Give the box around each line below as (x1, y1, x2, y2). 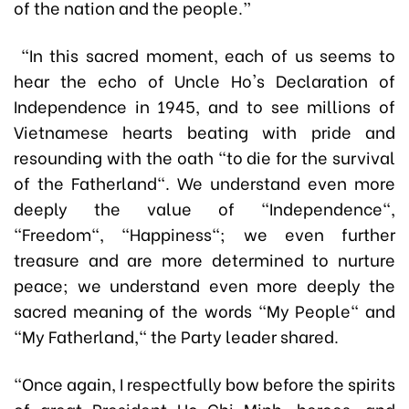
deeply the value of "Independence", (14, 195, 395, 221)
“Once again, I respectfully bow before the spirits (14, 371, 395, 396)
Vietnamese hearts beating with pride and (14, 119, 395, 144)
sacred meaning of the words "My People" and (14, 298, 395, 323)
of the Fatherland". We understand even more (14, 170, 395, 195)
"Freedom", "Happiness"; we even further (14, 221, 395, 246)
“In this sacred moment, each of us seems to (14, 42, 395, 68)
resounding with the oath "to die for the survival (14, 144, 395, 170)
